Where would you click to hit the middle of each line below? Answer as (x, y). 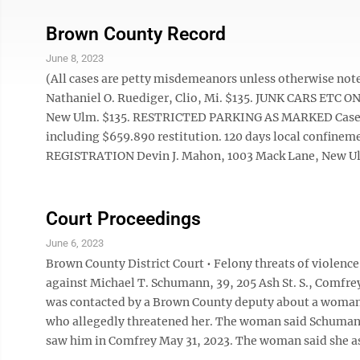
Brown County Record (136, 34)
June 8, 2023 (75, 58)
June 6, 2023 (75, 243)
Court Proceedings (123, 219)
